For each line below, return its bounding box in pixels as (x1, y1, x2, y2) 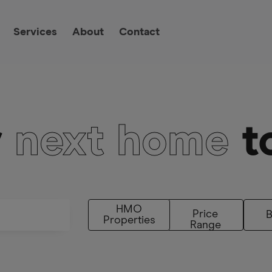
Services (13, 27, 57, 38)
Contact (119, 27, 160, 38)
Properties (103, 215, 155, 226)
